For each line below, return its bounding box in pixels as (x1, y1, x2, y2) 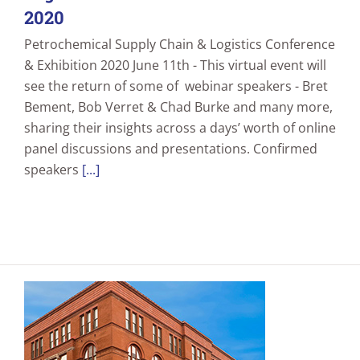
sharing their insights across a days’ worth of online (24, 119, 336, 137)
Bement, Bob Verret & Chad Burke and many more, (24, 98, 333, 117)
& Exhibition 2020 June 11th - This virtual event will (24, 56, 326, 75)
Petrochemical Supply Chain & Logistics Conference (24, 35, 335, 54)
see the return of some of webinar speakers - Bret (24, 77, 328, 96)
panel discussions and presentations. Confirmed (24, 140, 317, 158)
